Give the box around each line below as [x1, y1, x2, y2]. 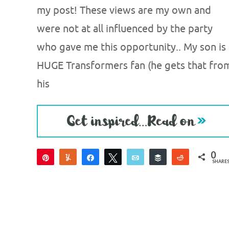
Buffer [169, 153, 190, 162]
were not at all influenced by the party [37, 22, 213, 36]
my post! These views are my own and [37, 4, 211, 17]
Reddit [191, 153, 213, 162]
